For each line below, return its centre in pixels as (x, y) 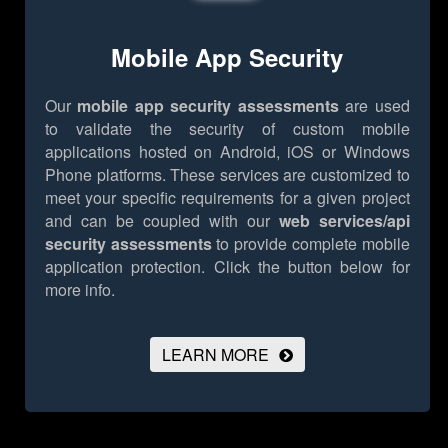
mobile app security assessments (208, 105)
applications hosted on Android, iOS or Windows (227, 151)
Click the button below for (307, 266)
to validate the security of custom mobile (227, 128)
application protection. (125, 266)
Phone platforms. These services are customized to (227, 174)
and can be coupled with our (162, 220)
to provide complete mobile (310, 243)
